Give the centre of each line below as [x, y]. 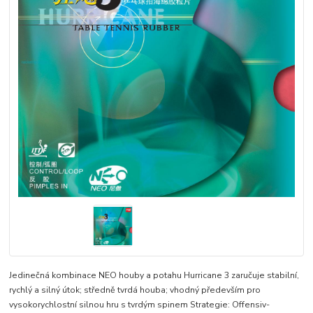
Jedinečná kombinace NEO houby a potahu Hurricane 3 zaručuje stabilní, [154, 276]
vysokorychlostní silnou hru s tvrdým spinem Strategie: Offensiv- [140, 305]
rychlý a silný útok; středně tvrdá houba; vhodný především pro [135, 290]
